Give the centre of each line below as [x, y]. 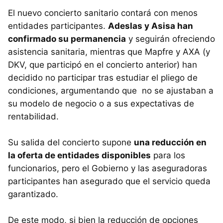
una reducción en [170, 143]
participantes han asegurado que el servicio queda [109, 181]
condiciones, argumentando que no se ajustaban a [111, 91]
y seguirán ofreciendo [170, 39]
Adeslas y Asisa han [151, 26]
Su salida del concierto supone [71, 143]
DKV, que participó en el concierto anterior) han [103, 65]
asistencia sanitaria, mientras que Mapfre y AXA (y [109, 52]
